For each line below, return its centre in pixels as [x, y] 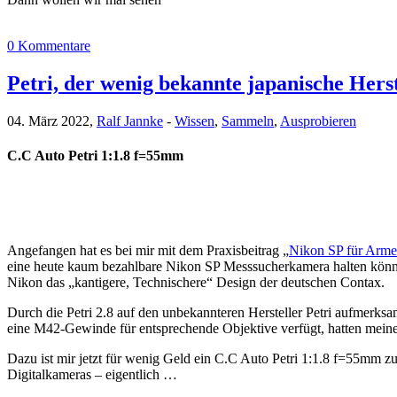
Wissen [195, 121]
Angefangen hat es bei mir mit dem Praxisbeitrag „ [148, 251]
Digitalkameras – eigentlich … [92, 375]
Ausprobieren [318, 121]
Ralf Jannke [130, 121]
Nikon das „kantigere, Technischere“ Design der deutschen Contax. [196, 283]
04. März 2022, [52, 121]
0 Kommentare [49, 45]
